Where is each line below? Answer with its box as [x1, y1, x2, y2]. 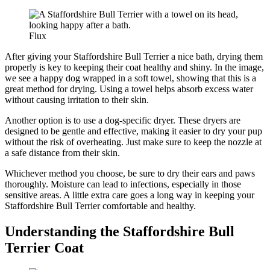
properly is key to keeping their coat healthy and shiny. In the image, [5, 62, 264, 73]
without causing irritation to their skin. [5, 95, 149, 105]
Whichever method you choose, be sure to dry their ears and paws [5, 168, 255, 179]
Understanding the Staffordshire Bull [5, 223, 234, 239]
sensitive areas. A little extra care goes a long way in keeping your [5, 190, 254, 201]
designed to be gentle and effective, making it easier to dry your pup [5, 126, 262, 137]
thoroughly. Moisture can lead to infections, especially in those [5, 179, 241, 190]
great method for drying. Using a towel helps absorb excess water [5, 84, 253, 95]
